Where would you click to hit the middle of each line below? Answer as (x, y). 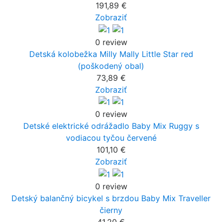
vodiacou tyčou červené (111, 138)
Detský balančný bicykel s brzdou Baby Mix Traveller (111, 198)
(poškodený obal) (111, 66)
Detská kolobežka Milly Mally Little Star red (111, 54)
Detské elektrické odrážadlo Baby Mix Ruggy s (111, 126)
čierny (111, 210)
